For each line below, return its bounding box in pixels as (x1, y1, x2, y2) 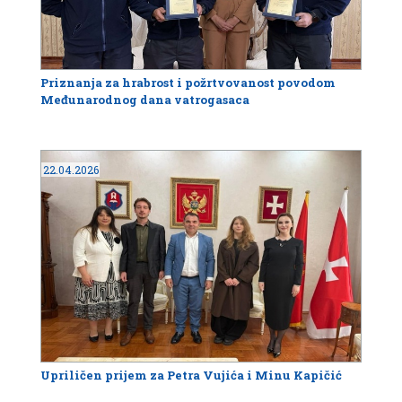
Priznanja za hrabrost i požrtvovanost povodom (40, 74, 336, 91)
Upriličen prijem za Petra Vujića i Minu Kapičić (40, 367, 342, 384)
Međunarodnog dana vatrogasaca (40, 91, 249, 108)
